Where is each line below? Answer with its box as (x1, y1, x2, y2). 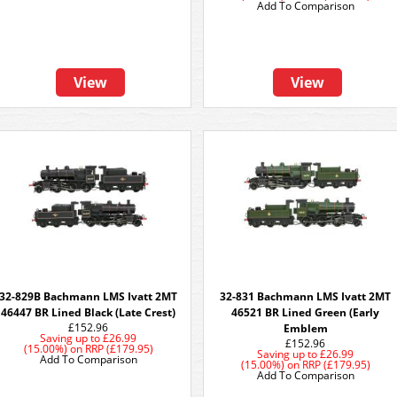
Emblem (284, 321, 328, 336)
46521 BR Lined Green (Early (231, 305, 380, 320)
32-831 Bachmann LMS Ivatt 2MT (220, 289, 392, 304)
